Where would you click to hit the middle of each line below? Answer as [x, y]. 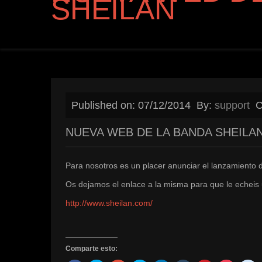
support [232, 105]
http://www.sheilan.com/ [109, 203]
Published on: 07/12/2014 [131, 105]
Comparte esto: [92, 249]
